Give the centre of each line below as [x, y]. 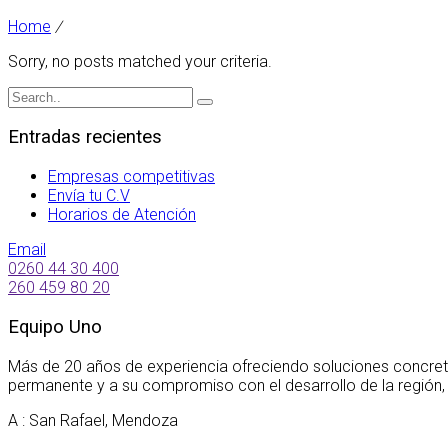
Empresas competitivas [131, 177]
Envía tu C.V [89, 196]
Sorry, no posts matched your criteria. [140, 61]
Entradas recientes [85, 137]
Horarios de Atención [122, 215]
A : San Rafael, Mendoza [93, 420]
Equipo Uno [55, 326]
